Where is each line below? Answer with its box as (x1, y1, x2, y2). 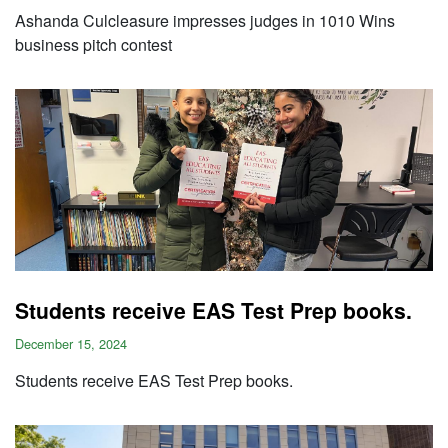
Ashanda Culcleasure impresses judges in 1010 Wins (15, 9, 395, 32)
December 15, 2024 (15, 334, 127, 353)
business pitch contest (15, 33, 172, 56)
